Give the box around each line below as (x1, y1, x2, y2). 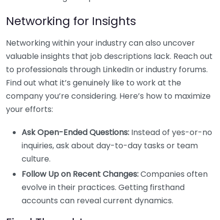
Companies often (138, 168, 208, 180)
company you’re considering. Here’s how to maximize (6, 90, 211, 102)
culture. (22, 153, 51, 165)
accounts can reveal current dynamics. (22, 194, 173, 206)
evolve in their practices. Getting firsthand (22, 181, 185, 193)
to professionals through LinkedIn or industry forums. (6, 63, 208, 75)
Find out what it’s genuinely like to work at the (6, 77, 181, 88)
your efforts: (6, 103, 53, 115)
